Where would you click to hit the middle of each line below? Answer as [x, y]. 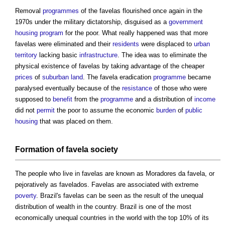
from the [86, 99]
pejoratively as [37, 185]
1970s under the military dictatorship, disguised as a [92, 22]
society [104, 150]
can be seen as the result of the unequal [144, 196]
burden [166, 110]
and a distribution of [164, 99]
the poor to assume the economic [105, 110]
